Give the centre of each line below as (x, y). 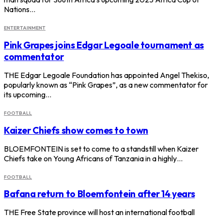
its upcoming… (28, 94)
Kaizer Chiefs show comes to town (76, 130)
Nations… (20, 9)
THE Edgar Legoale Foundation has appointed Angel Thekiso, (107, 75)
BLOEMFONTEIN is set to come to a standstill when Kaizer (101, 148)
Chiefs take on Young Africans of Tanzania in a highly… (93, 158)
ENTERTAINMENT (25, 28)
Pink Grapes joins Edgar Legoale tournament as (104, 45)
